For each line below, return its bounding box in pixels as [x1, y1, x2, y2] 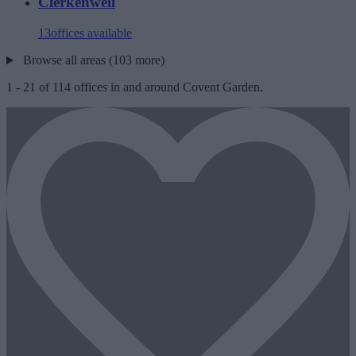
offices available [51, 26, 132, 41]
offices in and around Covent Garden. [71, 80, 263, 95]
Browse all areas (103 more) [19, 53, 164, 68]
